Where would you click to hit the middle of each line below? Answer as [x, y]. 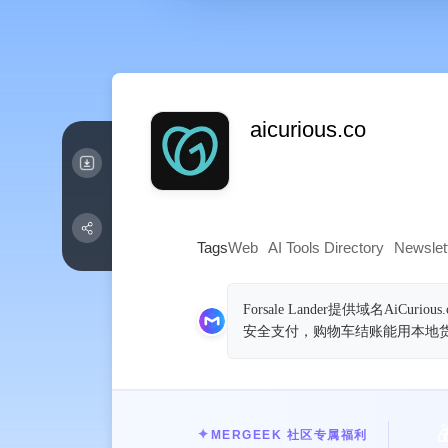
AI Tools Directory [326, 247]
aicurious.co [308, 129]
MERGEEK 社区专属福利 [289, 434]
